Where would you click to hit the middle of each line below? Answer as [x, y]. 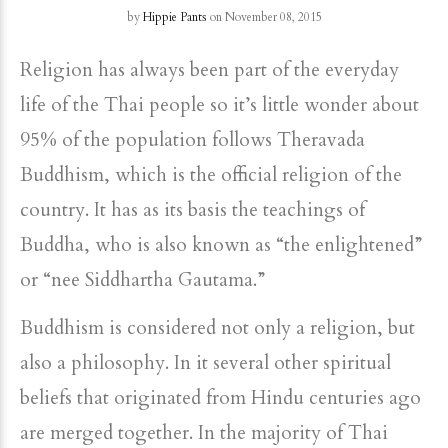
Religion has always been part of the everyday [209, 70]
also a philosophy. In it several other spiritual [205, 363]
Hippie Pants [174, 17]
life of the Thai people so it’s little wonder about [219, 105]
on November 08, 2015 [264, 17]
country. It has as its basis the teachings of [192, 210]
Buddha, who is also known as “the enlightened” [221, 245]
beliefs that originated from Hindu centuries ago [220, 398]
